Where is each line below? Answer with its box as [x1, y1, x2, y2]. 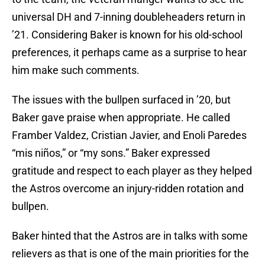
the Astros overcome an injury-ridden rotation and [12, 182, 244, 195]
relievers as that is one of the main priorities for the [12, 247, 249, 260]
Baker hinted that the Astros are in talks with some [12, 230, 248, 243]
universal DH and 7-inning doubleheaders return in [12, 11, 245, 24]
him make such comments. [12, 64, 140, 77]
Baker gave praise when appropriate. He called [12, 111, 230, 124]
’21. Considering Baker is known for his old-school [12, 28, 243, 41]
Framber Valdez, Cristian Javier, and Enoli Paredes [12, 129, 247, 142]
